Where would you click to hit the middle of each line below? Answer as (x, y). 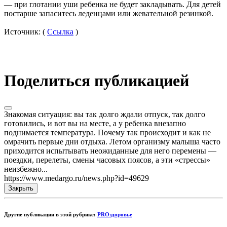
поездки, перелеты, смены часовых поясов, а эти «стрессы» (107, 160)
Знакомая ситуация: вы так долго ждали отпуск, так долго (105, 115)
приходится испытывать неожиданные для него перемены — (110, 151)
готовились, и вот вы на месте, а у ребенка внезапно (95, 124)
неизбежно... (26, 169)
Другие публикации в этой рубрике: (51, 215)
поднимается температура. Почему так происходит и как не (107, 133)
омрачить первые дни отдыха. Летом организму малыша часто (112, 142)
